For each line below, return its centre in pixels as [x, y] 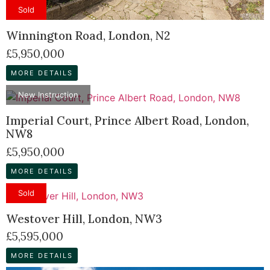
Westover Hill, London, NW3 [84, 218]
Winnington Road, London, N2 [88, 36]
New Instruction [48, 94]
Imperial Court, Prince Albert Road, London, [127, 120]
